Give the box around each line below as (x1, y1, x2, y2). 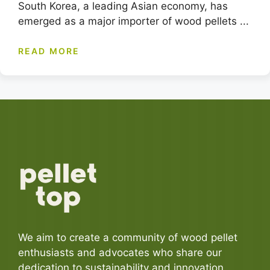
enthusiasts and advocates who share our (18, 246, 222, 259)
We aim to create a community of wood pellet (18, 231, 237, 244)
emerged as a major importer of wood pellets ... (18, 15, 249, 27)
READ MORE (18, 45, 80, 56)
